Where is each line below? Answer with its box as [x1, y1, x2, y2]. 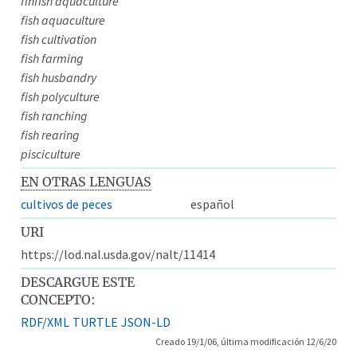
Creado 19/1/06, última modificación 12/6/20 [155, 335, 336, 347]
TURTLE [73, 313, 119, 330]
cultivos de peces [21, 195, 113, 212]
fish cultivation [21, 30, 97, 47]
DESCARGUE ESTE [21, 273, 135, 290]
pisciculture [21, 145, 81, 162]
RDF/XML [21, 313, 70, 330]
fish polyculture [21, 88, 100, 104]
